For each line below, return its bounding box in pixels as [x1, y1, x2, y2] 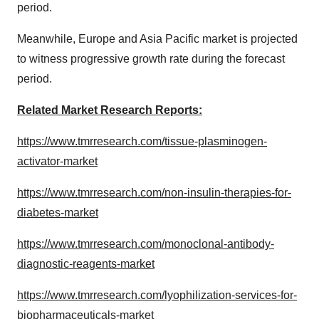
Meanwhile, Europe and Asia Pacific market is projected [17, 33, 298, 45]
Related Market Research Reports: [17, 104, 202, 116]
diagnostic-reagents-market [17, 258, 155, 270]
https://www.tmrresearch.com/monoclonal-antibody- [17, 238, 274, 250]
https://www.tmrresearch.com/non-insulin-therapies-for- [17, 187, 291, 199]
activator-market [17, 155, 98, 167]
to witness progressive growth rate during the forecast [17, 53, 285, 65]
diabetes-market [17, 206, 98, 219]
